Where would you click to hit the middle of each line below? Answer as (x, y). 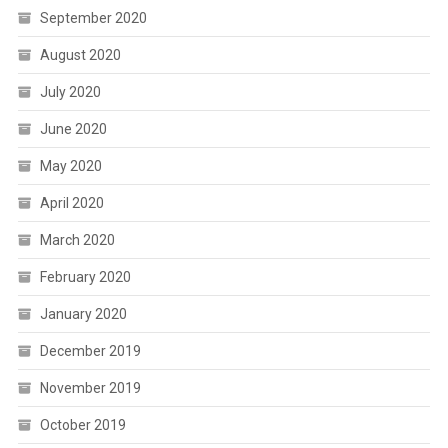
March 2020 (77, 240)
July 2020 (70, 92)
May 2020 (70, 166)
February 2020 (85, 277)
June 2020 (73, 129)
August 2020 (80, 55)
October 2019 (82, 425)
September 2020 (93, 18)
